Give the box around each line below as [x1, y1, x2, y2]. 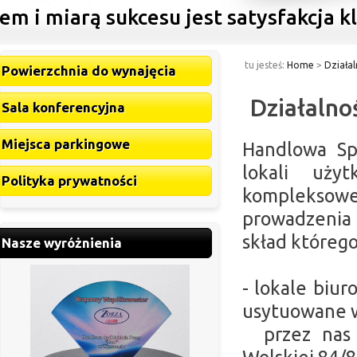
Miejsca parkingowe [2, 136, 130, 151]
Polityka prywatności [2, 173, 137, 188]
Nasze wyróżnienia [2, 235, 122, 250]
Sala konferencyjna [2, 100, 125, 115]
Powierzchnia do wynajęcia [2, 63, 176, 78]
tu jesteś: [245, 60, 287, 70]
